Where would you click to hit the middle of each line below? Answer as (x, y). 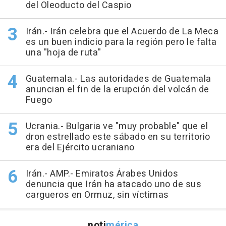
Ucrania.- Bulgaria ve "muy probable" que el (117, 126)
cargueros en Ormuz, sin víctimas (97, 195)
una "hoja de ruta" (63, 53)
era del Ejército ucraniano (80, 148)
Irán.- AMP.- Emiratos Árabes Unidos (102, 174)
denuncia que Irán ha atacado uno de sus (113, 184)
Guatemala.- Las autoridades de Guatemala (118, 79)
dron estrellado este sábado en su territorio (118, 137)
